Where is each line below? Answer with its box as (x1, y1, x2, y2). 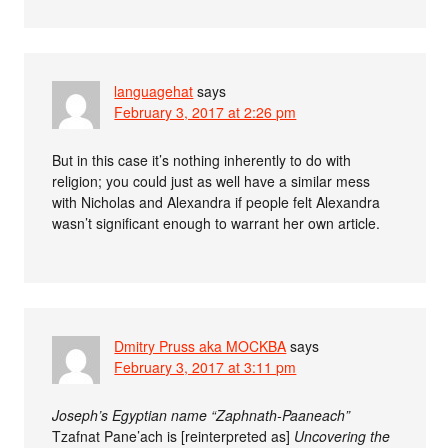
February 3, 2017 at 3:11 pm (114, 356, 297, 377)
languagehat (114, 80, 194, 101)
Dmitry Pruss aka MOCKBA (114, 335, 287, 356)
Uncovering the (294, 425, 391, 446)
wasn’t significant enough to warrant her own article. (52, 212, 381, 233)
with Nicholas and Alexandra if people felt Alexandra (52, 191, 381, 212)
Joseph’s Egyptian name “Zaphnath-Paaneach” (52, 404, 351, 425)
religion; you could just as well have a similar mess (52, 170, 371, 191)
